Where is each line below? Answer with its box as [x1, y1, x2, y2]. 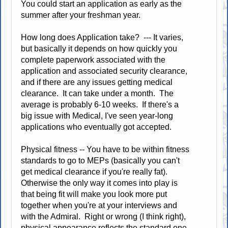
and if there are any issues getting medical [21, 77, 173, 87]
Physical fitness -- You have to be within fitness [21, 145, 190, 154]
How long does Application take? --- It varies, [21, 33, 184, 42]
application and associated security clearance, [21, 66, 188, 75]
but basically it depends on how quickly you [21, 44, 178, 53]
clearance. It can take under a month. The [21, 89, 174, 98]
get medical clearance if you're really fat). [21, 167, 170, 176]
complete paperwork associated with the [21, 55, 166, 64]
